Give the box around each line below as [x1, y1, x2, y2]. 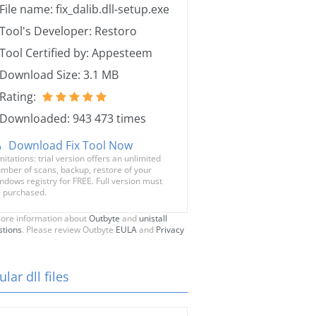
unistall [139, 212, 167, 224]
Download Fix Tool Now [8, 138, 133, 153]
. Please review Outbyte [22, 224, 116, 236]
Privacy [156, 224, 184, 236]
